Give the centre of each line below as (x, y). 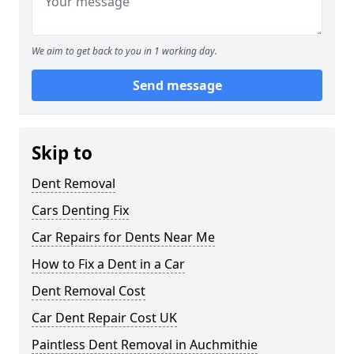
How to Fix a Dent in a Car (108, 264)
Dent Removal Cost (88, 291)
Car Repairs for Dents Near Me (123, 237)
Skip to (62, 153)
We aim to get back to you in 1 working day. (124, 51)
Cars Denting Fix (80, 211)
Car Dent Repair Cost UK (104, 318)
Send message (177, 86)
